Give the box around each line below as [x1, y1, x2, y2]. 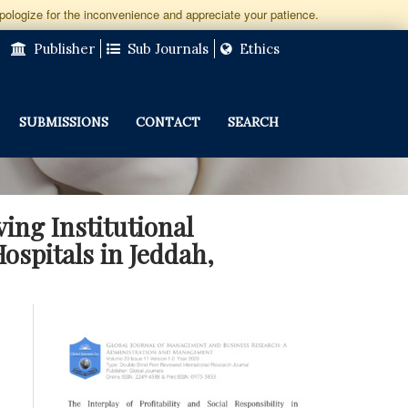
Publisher [29, 40, 95, 57]
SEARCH [228, 114, 279, 130]
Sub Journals [123, 40, 209, 57]
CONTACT [136, 114, 200, 130]
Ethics [235, 40, 280, 57]
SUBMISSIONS [19, 114, 108, 130]
